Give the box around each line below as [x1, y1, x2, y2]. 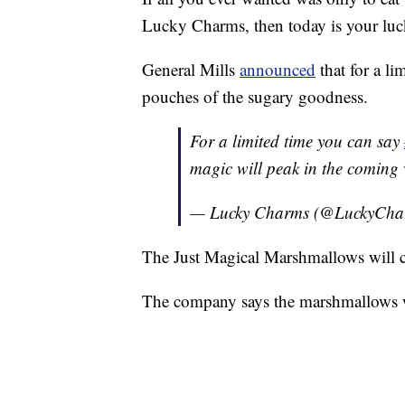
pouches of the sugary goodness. [142, 85, 368, 108]
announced [240, 58, 316, 81]
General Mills [142, 58, 240, 81]
